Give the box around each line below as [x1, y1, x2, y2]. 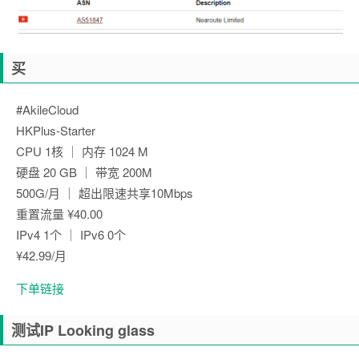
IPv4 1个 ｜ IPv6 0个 [16, 225, 126, 243]
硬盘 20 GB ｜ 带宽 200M [16, 163, 152, 180]
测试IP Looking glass [11, 319, 155, 341]
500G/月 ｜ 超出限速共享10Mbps [16, 184, 193, 201]
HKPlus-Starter [16, 121, 95, 139]
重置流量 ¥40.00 [16, 204, 103, 222]
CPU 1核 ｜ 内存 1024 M [16, 142, 148, 159]
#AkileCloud [16, 100, 79, 118]
